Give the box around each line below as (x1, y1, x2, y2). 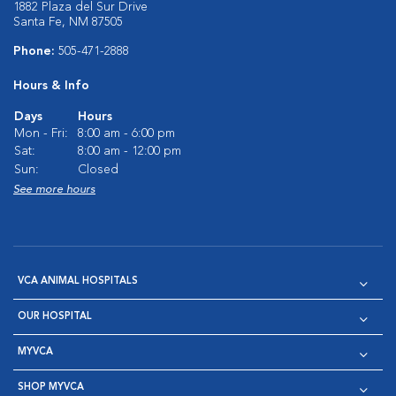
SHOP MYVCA (18, 383, 84, 392)
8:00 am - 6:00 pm (78, 127, 175, 140)
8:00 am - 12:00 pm (78, 145, 181, 157)
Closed (78, 164, 118, 176)
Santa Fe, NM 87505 (13, 16, 123, 28)
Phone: (13, 45, 58, 57)
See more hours (13, 184, 95, 195)
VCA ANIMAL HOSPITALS (18, 277, 138, 286)
